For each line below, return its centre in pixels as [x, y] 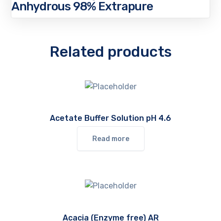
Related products [110, 52]
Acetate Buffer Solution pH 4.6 [110, 118]
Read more [110, 139]
